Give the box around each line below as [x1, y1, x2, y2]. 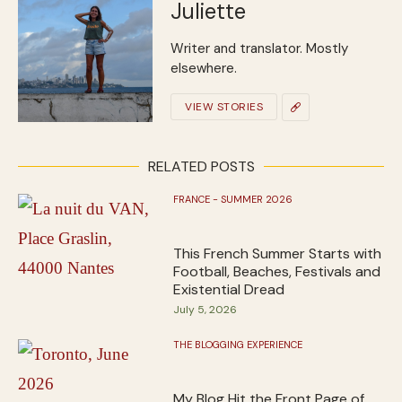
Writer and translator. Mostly [170, 39, 348, 57]
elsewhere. [170, 58, 237, 77]
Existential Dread [173, 279, 285, 299]
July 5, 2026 [173, 301, 238, 317]
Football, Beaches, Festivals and [173, 261, 381, 281]
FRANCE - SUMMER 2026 [173, 192, 293, 205]
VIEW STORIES [185, 100, 263, 115]
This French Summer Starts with [173, 243, 382, 263]
